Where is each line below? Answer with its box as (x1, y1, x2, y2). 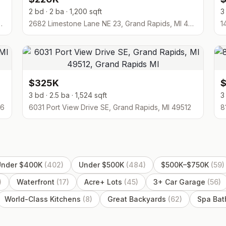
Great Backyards (107, 195, 166, 203)
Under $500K (79, 160, 124, 169)
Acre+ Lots (84, 178, 122, 186)
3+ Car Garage (153, 178, 205, 186)
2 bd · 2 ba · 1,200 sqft (29, 7, 102, 16)
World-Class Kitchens (5, 195, 81, 203)
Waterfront (17, 178, 54, 186)
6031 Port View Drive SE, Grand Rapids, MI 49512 (29, 103, 191, 111)
